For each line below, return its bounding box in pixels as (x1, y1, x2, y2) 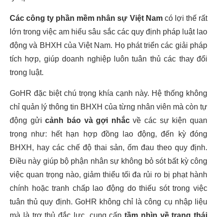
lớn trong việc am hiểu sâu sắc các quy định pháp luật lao (10, 28, 207, 36)
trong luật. (10, 68, 44, 77)
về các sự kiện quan (129, 116, 208, 124)
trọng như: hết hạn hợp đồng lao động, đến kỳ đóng (10, 130, 207, 138)
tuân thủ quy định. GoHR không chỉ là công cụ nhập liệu (10, 198, 207, 206)
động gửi (10, 116, 46, 124)
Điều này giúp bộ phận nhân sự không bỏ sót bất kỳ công (10, 157, 207, 165)
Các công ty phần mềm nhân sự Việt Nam (10, 14, 163, 22)
